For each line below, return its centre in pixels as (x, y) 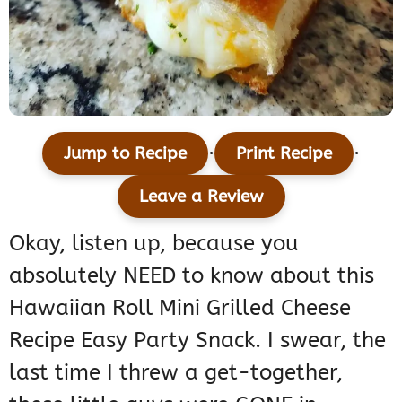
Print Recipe (284, 153)
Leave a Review (201, 196)
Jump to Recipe (125, 153)
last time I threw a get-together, (176, 372)
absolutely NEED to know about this (192, 275)
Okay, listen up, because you (154, 243)
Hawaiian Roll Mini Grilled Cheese (180, 307)
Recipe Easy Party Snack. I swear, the (197, 340)
